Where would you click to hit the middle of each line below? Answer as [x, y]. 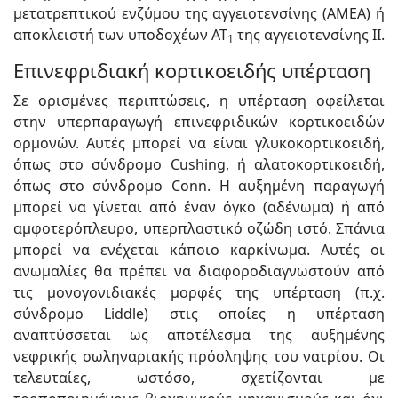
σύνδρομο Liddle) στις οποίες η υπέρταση [199, 313]
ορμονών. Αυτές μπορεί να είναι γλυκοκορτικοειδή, [199, 143]
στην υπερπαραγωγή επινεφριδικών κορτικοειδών [199, 121]
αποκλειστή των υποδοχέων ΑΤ [120, 34]
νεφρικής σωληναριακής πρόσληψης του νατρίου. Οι [199, 356]
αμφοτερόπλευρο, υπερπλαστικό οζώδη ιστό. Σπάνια [199, 228]
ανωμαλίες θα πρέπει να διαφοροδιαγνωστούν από [199, 271]
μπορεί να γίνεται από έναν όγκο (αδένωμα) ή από [199, 207]
